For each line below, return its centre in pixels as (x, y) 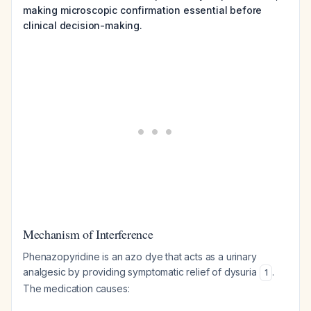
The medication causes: (76, 288)
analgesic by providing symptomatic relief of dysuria (141, 272)
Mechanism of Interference (88, 234)
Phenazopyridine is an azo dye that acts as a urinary (140, 257)
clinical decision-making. (83, 25)
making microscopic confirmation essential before (143, 10)
